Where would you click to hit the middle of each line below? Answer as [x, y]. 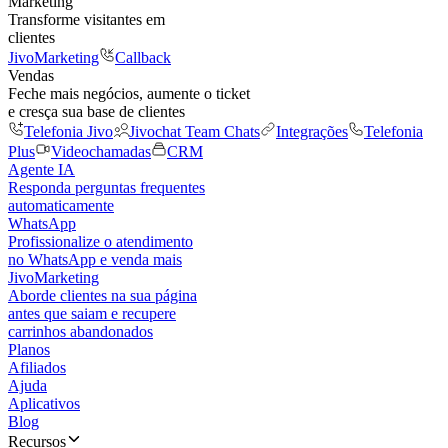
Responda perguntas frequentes [106, 187]
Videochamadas [101, 151]
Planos [29, 349]
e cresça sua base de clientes [96, 111]
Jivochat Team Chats [194, 131]
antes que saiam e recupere [92, 313]
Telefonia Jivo [68, 131]
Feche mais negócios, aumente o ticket [129, 93]
